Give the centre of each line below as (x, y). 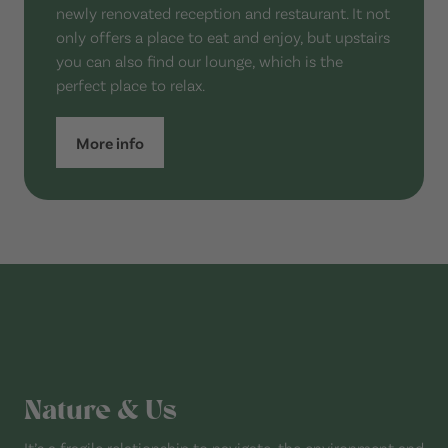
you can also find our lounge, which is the (199, 60)
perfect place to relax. (130, 84)
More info (110, 142)
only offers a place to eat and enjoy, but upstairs (223, 36)
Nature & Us (100, 409)
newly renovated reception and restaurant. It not (223, 12)
